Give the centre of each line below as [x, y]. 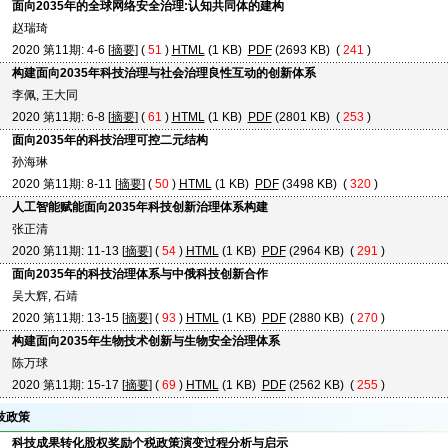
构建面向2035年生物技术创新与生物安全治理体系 [145, 341]
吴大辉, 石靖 [44, 296]
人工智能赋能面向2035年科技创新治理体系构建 [139, 207]
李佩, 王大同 [44, 95]
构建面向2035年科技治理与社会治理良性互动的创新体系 [163, 73]
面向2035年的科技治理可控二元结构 [109, 140]
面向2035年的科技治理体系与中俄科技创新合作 [139, 274]
